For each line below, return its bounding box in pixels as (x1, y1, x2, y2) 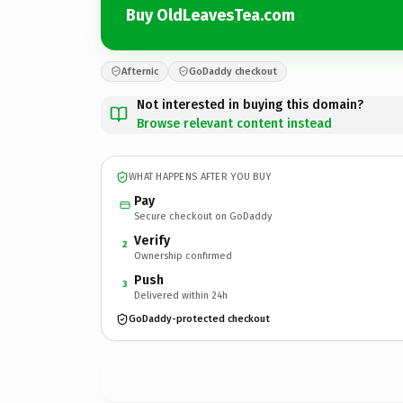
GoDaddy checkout (189, 65, 277, 77)
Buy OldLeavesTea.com (126, 5, 295, 25)
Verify (134, 232, 170, 248)
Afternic (121, 65, 158, 77)
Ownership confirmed (134, 249, 232, 262)
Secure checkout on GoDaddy (134, 210, 272, 222)
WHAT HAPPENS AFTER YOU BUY (129, 171, 272, 183)
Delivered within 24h (134, 289, 228, 301)
